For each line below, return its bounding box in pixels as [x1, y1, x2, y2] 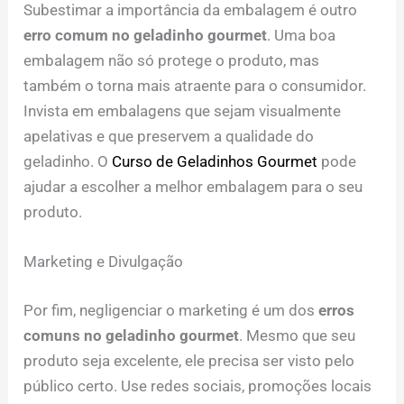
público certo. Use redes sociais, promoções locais [23, 376, 372, 395]
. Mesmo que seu [239, 326, 356, 344]
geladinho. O [23, 151, 113, 170]
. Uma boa [267, 25, 336, 44]
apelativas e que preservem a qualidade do [23, 126, 315, 145]
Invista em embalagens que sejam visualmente [23, 101, 342, 120]
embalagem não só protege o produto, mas [23, 50, 320, 69]
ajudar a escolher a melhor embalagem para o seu [23, 177, 363, 196]
